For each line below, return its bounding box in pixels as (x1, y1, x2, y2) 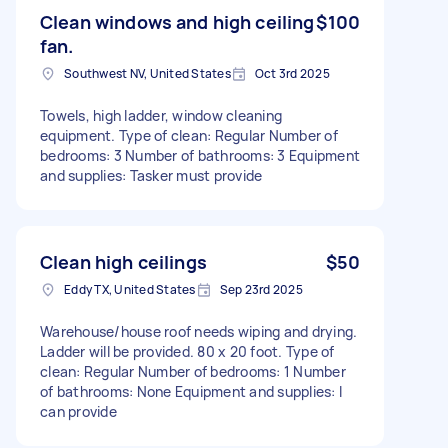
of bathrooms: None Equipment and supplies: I (40, 381, 342, 401)
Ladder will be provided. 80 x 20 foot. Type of (40, 341, 335, 361)
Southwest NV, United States (64, 64, 231, 82)
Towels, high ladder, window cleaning (40, 105, 282, 125)
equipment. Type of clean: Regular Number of (40, 125, 338, 145)
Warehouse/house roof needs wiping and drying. (40, 321, 358, 341)
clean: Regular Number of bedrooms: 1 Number (40, 361, 346, 381)
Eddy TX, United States (64, 280, 196, 298)
